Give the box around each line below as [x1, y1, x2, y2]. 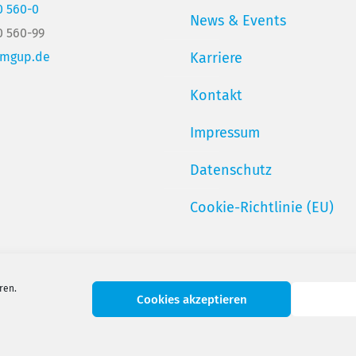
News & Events [190, 12, 286, 29]
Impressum [190, 124, 260, 141]
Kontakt [190, 87, 242, 104]
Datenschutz [190, 161, 272, 179]
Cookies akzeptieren [136, 292, 247, 307]
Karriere [190, 49, 242, 67]
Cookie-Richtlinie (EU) [190, 199, 334, 216]
